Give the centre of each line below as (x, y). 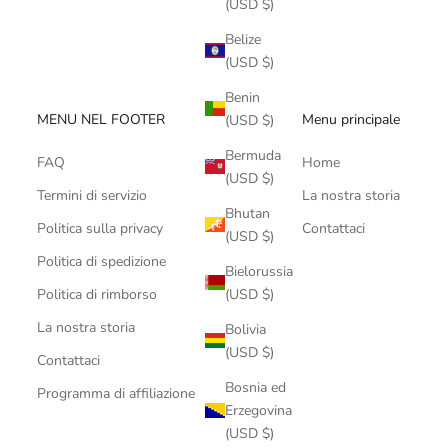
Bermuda (253, 155)
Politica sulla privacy (100, 228)
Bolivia (245, 329)
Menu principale (350, 119)
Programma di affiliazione (116, 393)
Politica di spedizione (102, 261)
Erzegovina (258, 410)
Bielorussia (259, 271)
